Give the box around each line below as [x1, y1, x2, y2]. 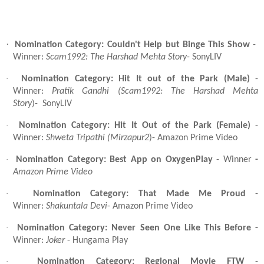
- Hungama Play [65, 235, 130, 245]
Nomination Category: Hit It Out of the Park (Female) [19, 121, 250, 131]
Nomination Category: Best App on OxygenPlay [16, 154, 213, 164]
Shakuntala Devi [46, 201, 107, 211]
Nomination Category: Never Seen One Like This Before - [17, 223, 259, 233]
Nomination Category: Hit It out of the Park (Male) [21, 74, 250, 84]
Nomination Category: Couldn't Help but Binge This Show [15, 40, 250, 50]
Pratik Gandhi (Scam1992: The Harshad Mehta [52, 87, 259, 97]
